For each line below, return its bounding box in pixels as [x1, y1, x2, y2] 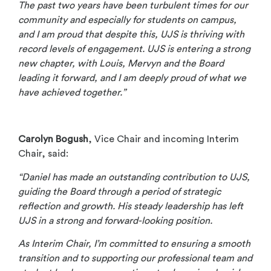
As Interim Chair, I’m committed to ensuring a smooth [18, 239, 250, 249]
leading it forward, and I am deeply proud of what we [18, 73, 246, 83]
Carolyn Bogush [18, 134, 88, 145]
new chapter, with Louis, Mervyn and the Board [18, 59, 224, 69]
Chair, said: [18, 149, 68, 159]
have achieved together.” [18, 88, 126, 98]
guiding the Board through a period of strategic [18, 186, 221, 197]
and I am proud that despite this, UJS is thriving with [18, 30, 244, 40]
